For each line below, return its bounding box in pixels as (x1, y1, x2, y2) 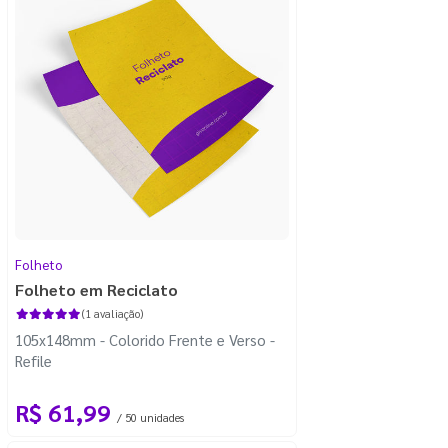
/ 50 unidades (117, 409, 184, 425)
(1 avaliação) (81, 305, 143, 321)
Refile (15, 350, 52, 370)
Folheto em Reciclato (15, 278, 178, 300)
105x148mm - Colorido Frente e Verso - (15, 329, 275, 349)
